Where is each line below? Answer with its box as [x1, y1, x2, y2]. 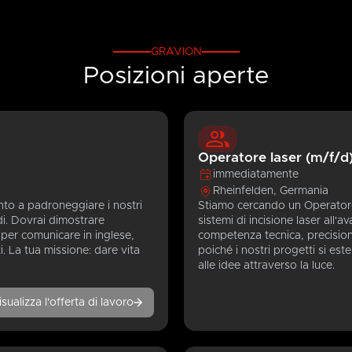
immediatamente [212, 168, 299, 180]
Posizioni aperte [83, 63, 269, 88]
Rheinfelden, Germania [212, 185, 328, 197]
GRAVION [150, 46, 202, 57]
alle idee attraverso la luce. [197, 260, 335, 272]
